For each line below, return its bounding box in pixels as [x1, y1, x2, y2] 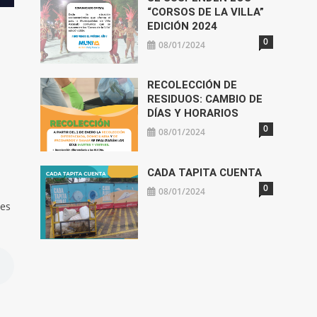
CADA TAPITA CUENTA [147, 166, 263, 179]
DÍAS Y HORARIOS [147, 107, 239, 120]
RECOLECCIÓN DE [147, 79, 238, 92]
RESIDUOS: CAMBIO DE [147, 93, 263, 106]
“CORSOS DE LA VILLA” [147, 5, 265, 18]
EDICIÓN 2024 [147, 19, 218, 33]
